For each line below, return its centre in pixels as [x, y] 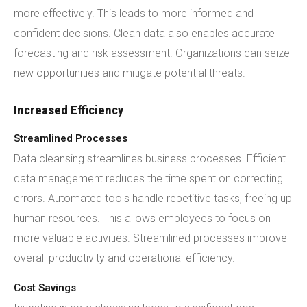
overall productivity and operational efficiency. [124, 258]
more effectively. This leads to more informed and [134, 13]
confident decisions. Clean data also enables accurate [144, 33]
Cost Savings [45, 288]
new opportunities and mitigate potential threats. [130, 73]
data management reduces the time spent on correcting [148, 179]
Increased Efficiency [69, 110]
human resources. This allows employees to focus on [142, 218]
